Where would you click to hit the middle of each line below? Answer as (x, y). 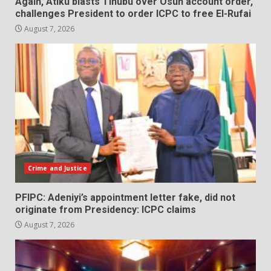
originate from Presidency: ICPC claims (106, 209)
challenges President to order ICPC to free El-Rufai (133, 13)
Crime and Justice (57, 168)
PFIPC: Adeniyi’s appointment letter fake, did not (125, 197)
